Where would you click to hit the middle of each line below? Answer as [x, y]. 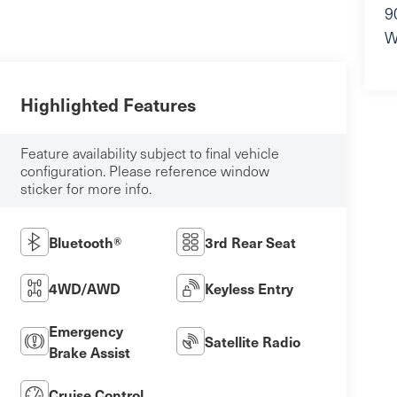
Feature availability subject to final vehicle [149, 152]
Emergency [86, 330]
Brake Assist [89, 351]
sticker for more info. [86, 188]
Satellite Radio [252, 341]
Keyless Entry [249, 288]
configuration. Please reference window [144, 170]
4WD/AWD [84, 288]
